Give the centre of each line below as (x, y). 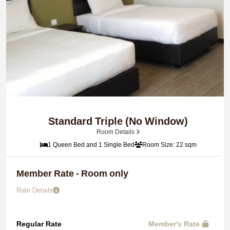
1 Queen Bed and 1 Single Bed (91, 145)
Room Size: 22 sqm (169, 145)
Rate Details (35, 190)
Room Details (116, 132)
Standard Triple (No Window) (118, 121)
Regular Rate (39, 224)
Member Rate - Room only (72, 173)
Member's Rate (174, 224)
